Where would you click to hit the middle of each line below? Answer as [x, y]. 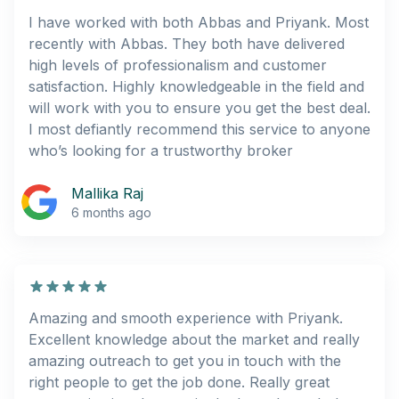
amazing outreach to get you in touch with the [185, 360]
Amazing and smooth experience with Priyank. [186, 318]
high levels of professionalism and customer [178, 65]
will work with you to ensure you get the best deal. [199, 107]
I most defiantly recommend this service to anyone [199, 129]
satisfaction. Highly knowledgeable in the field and [196, 86]
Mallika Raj [107, 193]
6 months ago [111, 212]
